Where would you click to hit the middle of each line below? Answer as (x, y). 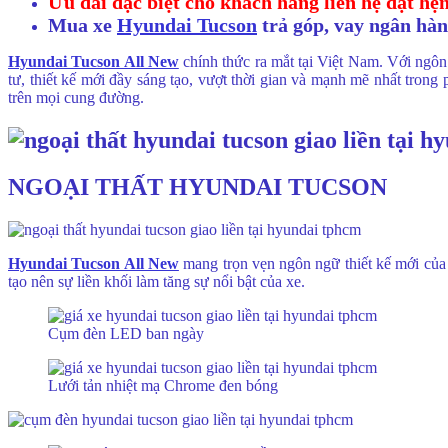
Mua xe (82, 24)
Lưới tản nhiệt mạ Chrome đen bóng (163, 385)
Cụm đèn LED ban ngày (126, 333)
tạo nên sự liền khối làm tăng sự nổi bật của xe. (156, 281)
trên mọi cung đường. (76, 97)
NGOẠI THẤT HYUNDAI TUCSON (197, 186)
